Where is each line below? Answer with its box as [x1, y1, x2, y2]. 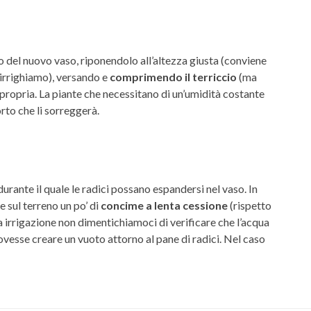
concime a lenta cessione [101, 198, 228, 212]
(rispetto [228, 198, 271, 212]
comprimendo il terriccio [110, 70, 237, 84]
